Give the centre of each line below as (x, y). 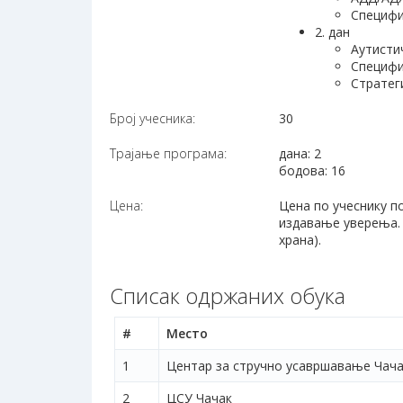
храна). (300, 240)
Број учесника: (152, 119)
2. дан (333, 32)
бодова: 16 (313, 171)
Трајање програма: (168, 154)
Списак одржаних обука (228, 296)
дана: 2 (300, 154)
